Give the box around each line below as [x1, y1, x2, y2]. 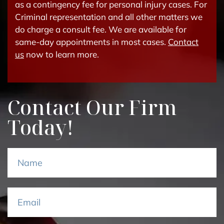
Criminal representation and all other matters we [15, 11, 202, 22]
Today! [7, 113, 73, 141]
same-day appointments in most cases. [15, 36, 168, 47]
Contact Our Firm [7, 93, 177, 121]
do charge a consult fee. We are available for [15, 24, 186, 34]
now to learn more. [24, 49, 99, 59]
